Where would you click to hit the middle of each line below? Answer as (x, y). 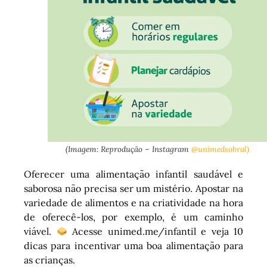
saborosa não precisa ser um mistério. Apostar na (133, 189)
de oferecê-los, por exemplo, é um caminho (133, 217)
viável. (40, 232)
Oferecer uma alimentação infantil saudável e (133, 174)
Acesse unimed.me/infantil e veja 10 (155, 232)
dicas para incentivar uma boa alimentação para (133, 246)
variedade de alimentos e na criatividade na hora (133, 203)
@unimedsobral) (220, 150)
